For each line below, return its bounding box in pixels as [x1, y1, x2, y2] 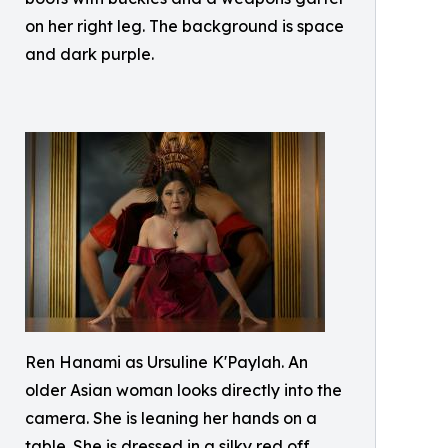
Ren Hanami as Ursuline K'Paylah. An [25, 352, 308, 373]
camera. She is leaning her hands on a [25, 408, 317, 429]
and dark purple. [25, 44, 154, 65]
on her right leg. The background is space [25, 16, 344, 37]
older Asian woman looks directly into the [25, 380, 342, 401]
